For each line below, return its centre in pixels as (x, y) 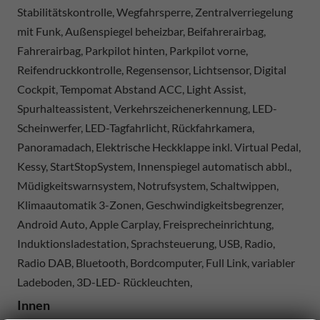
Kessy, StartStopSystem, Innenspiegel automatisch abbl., (154, 166)
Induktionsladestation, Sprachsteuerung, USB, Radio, (146, 243)
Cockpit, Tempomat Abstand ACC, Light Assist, (131, 89)
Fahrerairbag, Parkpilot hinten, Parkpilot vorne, (132, 50)
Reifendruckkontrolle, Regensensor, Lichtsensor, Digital (152, 69)
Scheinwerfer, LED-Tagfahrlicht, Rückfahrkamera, (136, 127)
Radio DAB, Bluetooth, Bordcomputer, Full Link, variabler (156, 262)
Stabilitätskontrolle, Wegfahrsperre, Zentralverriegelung (155, 11)
